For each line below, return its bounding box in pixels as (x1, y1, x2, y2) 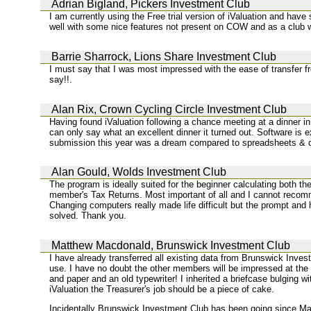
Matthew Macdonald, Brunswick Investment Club (51, 239, 290, 252)
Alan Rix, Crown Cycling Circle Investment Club (51, 103, 287, 115)
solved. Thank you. (49, 210, 127, 221)
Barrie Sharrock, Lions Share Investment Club (51, 51, 276, 63)
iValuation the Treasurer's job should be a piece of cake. (49, 284, 275, 295)
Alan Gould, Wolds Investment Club (51, 166, 226, 178)
